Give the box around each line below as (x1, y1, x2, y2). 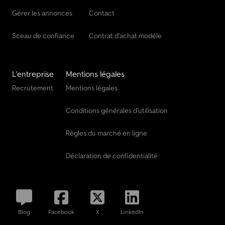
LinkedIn (121, 208, 144, 216)
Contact (89, 9, 115, 18)
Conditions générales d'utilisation (66, 106, 168, 116)
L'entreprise (12, 69, 54, 79)
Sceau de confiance (12, 31, 74, 41)
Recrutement (12, 83, 53, 93)
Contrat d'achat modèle (89, 31, 162, 41)
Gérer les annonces (12, 9, 72, 18)
